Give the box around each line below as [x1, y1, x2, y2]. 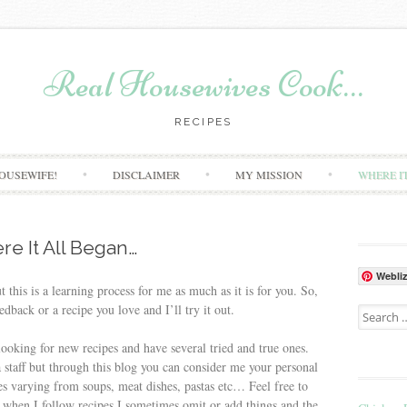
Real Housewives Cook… [43, 63, 364, 106]
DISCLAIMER [113, 166, 181, 182]
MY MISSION [235, 166, 303, 182]
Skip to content [203, 154, 282, 172]
